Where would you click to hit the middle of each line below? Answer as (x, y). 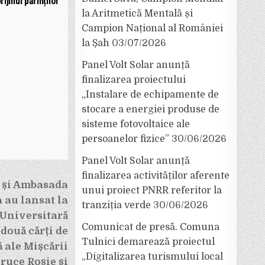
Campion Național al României (152, 28)
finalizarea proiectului (134, 80)
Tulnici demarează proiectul (148, 242)
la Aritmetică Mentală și (137, 14)
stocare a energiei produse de (151, 109)
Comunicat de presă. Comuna (151, 227)
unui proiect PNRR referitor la (152, 190)
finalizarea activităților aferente (156, 176)
